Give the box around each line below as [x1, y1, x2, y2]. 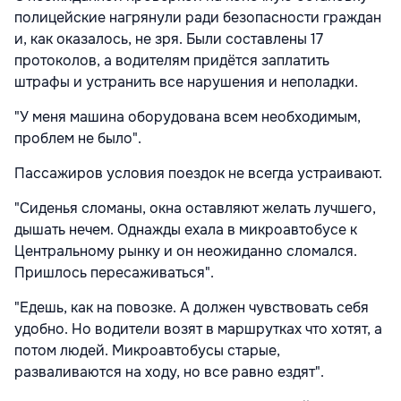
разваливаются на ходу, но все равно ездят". [14, 362, 324, 381]
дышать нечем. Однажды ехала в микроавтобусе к [14, 219, 357, 239]
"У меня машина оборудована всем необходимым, [14, 107, 361, 126]
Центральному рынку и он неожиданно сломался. [14, 241, 357, 260]
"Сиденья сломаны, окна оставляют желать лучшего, [14, 198, 376, 218]
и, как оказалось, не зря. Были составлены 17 [14, 29, 323, 48]
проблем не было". [14, 128, 141, 148]
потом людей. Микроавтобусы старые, [14, 340, 280, 360]
